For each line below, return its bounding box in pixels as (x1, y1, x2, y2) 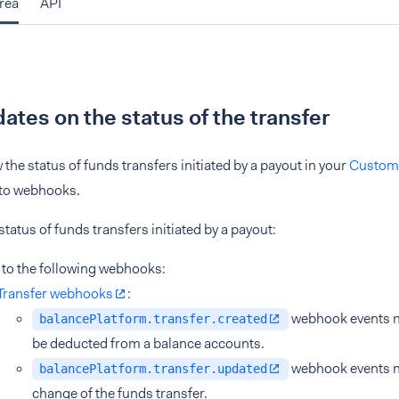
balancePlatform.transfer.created (39, 312, 267, 326)
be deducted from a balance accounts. (32, 334, 265, 353)
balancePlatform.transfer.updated (39, 362, 267, 376)
